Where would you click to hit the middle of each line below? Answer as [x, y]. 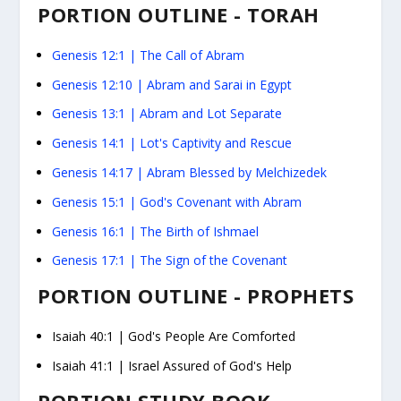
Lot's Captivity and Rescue [216, 143]
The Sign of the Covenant [214, 260]
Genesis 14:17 [93, 172]
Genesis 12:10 [93, 84]
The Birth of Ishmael [200, 231]
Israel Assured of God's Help [210, 365]
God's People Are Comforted [212, 337]
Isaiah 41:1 [83, 365]
